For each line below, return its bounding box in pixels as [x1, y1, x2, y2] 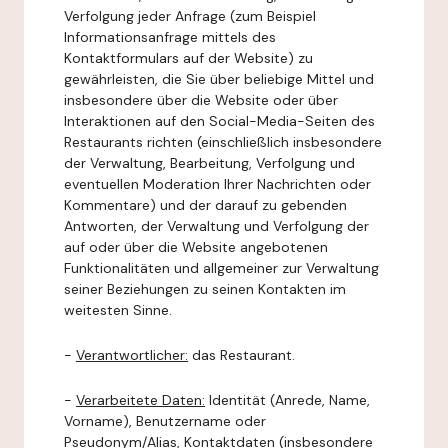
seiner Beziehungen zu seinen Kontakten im [64, 280, 346, 298]
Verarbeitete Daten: [76, 391, 205, 409]
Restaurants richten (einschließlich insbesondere [64, 133, 382, 151]
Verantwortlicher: [76, 346, 188, 364]
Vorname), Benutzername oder [64, 412, 266, 430]
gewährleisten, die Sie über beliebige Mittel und [64, 70, 374, 88]
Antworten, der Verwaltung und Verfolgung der [64, 217, 369, 235]
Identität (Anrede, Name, [205, 391, 370, 409]
